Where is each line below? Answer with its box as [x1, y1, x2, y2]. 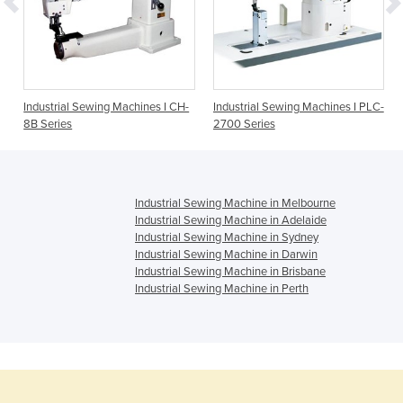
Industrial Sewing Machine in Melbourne [135, 196, 336, 211]
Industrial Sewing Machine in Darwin [135, 247, 318, 263]
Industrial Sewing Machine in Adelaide [135, 213, 327, 228]
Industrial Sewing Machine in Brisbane [135, 264, 326, 280]
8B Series [23, 117, 73, 132]
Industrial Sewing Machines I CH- [23, 100, 190, 115]
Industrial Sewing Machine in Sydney [135, 230, 318, 246]
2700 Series [212, 117, 275, 132]
